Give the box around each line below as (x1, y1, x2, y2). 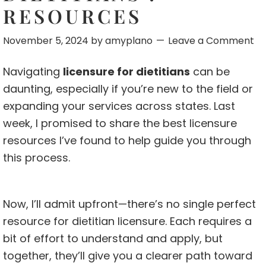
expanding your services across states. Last (3, 99, 235, 114)
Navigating (3, 64, 63, 80)
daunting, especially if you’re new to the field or (3, 81, 253, 97)
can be (190, 64, 230, 80)
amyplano (105, 34, 153, 48)
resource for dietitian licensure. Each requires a (3, 214, 252, 229)
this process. (3, 150, 70, 166)
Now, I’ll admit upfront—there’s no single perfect (3, 197, 256, 212)
